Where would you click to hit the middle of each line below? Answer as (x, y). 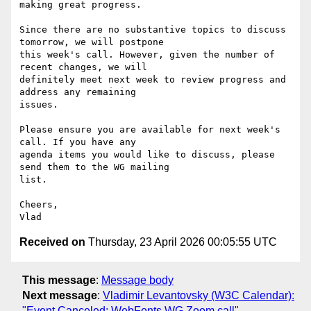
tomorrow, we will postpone (92, 42)
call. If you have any (78, 142)
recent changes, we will (83, 67)
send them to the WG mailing (94, 167)
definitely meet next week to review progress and (153, 80)
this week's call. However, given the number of (147, 55)
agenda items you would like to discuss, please (147, 155)
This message (59, 280)
